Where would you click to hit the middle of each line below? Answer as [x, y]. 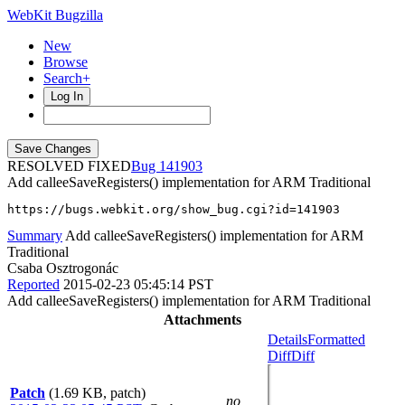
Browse [66, 62]
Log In [67, 96]
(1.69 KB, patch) [97, 393]
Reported [33, 284]
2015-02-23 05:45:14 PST [138, 284]
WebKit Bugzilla [55, 15]
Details [287, 339]
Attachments [202, 320]
